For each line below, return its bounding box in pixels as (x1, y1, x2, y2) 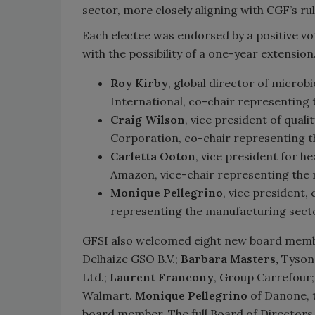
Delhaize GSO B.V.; (82, 251, 181, 266)
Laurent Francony (110, 269, 214, 284)
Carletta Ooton (110, 148, 195, 163)
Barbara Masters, (181, 251, 278, 266)
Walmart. (82, 288, 135, 302)
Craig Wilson (110, 112, 185, 127)
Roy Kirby (110, 75, 168, 90)
